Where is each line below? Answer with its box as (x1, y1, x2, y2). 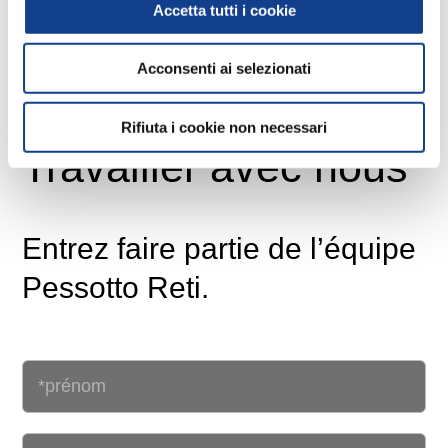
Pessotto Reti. (22, 271, 210, 304)
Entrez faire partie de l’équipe (22, 232, 417, 265)
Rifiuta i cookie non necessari (121, 118, 327, 136)
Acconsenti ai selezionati (137, 59, 311, 77)
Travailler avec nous (22, 143, 409, 191)
